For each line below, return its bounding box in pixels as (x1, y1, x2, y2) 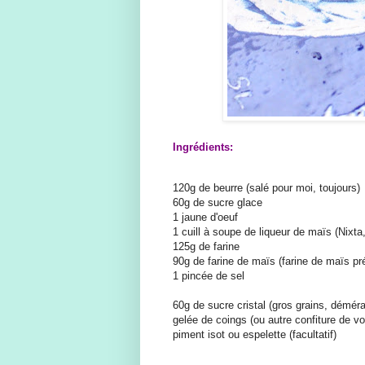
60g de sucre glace (173, 196, 262, 209)
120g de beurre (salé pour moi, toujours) (173, 181, 360, 194)
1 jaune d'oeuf (173, 210, 238, 223)
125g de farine (173, 240, 240, 253)
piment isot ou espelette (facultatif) (173, 328, 336, 341)
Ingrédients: (173, 141, 233, 154)
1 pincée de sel (173, 269, 244, 282)
